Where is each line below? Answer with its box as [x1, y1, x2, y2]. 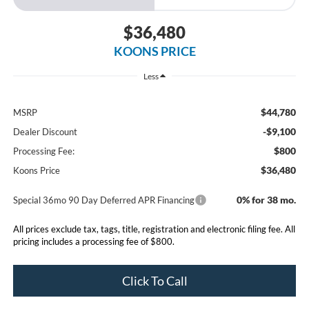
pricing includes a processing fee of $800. [12, 235, 175, 247]
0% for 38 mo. [237, 193, 297, 206]
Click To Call [121, 272, 188, 288]
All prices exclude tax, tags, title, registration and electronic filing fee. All [12, 223, 295, 235]
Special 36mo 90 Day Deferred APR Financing [12, 194, 195, 206]
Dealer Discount [12, 126, 77, 137]
